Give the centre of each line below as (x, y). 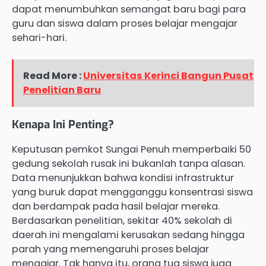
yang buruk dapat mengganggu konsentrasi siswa (132, 192)
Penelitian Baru (62, 90)
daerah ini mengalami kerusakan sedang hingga (128, 235)
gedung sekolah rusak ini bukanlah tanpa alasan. (129, 164)
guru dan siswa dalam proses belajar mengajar (125, 24)
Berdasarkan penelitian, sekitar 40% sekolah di (122, 221)
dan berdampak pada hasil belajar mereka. (116, 207)
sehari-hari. (39, 38)
